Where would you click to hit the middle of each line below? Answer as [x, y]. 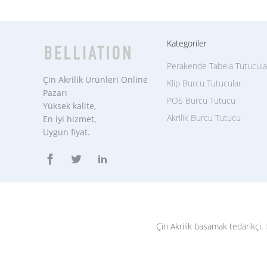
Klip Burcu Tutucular [204, 83]
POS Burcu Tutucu [201, 100]
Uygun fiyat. [66, 132]
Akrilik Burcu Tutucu [204, 118]
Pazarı [55, 93]
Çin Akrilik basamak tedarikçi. [210, 226]
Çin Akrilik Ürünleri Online [95, 80]
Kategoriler [187, 43]
